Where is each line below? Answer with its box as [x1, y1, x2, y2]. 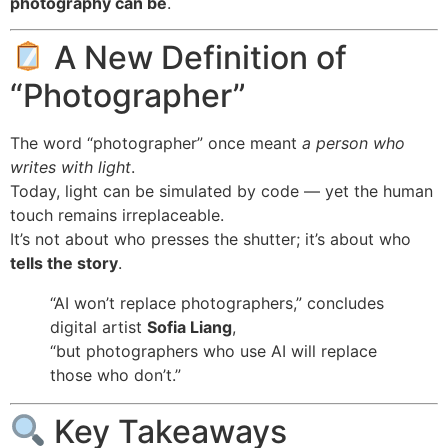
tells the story [10, 253, 118, 274]
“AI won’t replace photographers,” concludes [50, 293, 384, 314]
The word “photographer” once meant [10, 133, 302, 154]
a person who [302, 133, 405, 154]
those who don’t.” [50, 365, 181, 386]
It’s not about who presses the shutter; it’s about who [10, 229, 411, 250]
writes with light [10, 157, 131, 178]
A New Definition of [46, 38, 348, 78]
